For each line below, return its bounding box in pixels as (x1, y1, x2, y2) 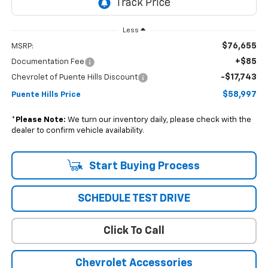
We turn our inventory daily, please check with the (65, 115, 251, 124)
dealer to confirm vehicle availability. (11, 126, 144, 135)
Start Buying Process (86, 160, 200, 172)
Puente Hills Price (11, 90, 81, 99)
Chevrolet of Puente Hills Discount (11, 73, 138, 81)
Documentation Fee (11, 57, 84, 66)
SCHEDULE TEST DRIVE (78, 193, 190, 204)
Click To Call (103, 225, 165, 236)
